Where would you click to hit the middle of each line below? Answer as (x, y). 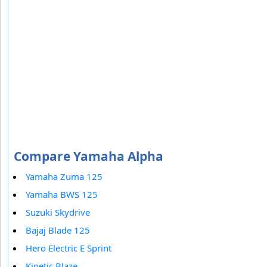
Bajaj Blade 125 (58, 230)
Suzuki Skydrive (58, 212)
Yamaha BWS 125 (62, 194)
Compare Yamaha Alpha (89, 156)
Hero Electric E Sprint (69, 248)
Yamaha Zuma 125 (64, 176)
